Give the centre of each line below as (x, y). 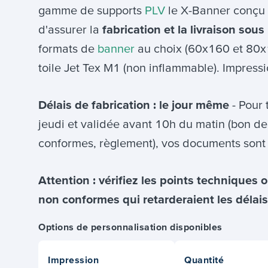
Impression (73, 259)
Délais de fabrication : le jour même (135, 105)
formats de (68, 49)
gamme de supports (92, 10)
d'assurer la (70, 30)
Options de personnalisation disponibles (130, 227)
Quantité (204, 259)
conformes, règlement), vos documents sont (152, 143)
